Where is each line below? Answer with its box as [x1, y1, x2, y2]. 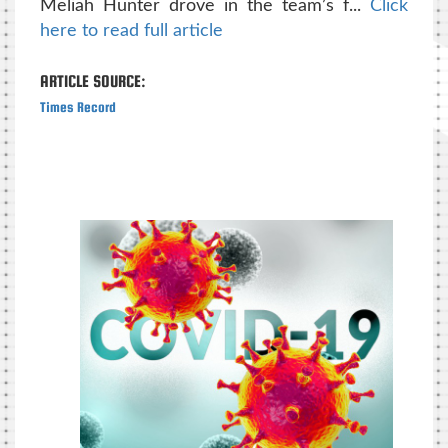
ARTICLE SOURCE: [40, 72, 146, 91]
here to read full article [40, 22, 223, 40]
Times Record [40, 99, 116, 115]
